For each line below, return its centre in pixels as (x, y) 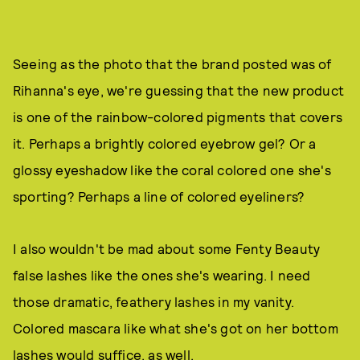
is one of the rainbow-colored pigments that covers (178, 117)
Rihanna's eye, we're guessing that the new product (179, 90)
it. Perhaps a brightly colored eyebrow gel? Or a (165, 143)
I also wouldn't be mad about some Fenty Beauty (167, 248)
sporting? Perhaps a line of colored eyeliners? (159, 196)
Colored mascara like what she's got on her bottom (176, 328)
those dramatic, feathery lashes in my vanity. (154, 301)
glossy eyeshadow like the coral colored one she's (172, 170)
